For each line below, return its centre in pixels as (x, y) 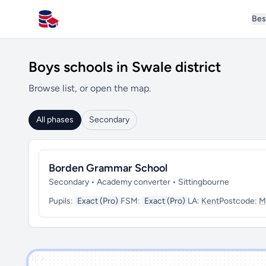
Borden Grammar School (108, 168)
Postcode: (239, 201)
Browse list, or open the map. (90, 88)
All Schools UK (69, 25)
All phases (55, 120)
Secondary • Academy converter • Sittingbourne (139, 182)
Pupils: (62, 201)
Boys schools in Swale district (125, 67)
